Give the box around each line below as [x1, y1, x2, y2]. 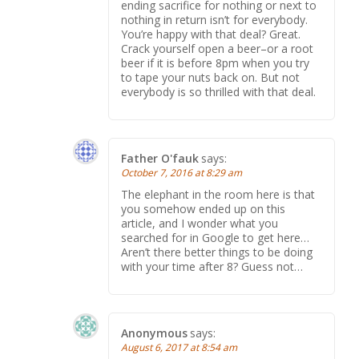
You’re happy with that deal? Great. [121, 26, 301, 42]
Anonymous [121, 325, 188, 341]
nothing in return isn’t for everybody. [121, 12, 308, 27]
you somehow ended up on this [121, 201, 285, 216]
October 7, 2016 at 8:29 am [121, 166, 242, 179]
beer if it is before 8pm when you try [121, 55, 309, 71]
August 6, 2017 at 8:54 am [121, 341, 237, 354]
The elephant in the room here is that [121, 187, 315, 202]
